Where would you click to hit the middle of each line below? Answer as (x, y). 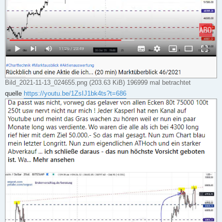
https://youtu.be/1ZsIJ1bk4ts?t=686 (75, 94)
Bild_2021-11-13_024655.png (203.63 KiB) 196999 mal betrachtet (98, 83)
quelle (14, 94)
